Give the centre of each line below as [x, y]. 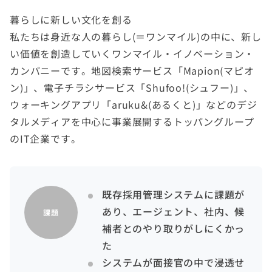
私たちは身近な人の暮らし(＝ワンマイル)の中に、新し [136, 36]
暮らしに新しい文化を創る [71, 19]
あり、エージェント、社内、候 [174, 211]
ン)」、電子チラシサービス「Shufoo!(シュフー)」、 [132, 87]
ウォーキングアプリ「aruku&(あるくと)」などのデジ [134, 104]
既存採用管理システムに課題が [174, 194]
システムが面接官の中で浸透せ [174, 262]
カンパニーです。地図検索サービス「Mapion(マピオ [132, 70]
